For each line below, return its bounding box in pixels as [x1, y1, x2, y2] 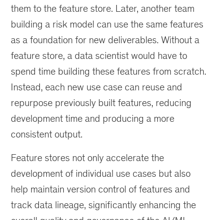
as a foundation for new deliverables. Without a [11, 34, 200, 45]
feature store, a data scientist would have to [11, 50, 188, 61]
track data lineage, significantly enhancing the [11, 199, 196, 210]
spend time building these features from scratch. [11, 65, 207, 77]
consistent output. [11, 128, 83, 139]
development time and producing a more [11, 112, 175, 124]
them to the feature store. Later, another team [11, 2, 195, 14]
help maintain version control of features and [11, 183, 191, 194]
